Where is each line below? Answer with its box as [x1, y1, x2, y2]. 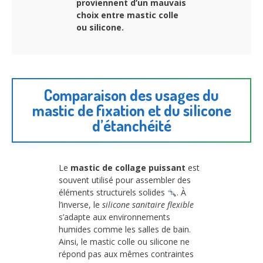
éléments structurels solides [59, 187, 167, 198]
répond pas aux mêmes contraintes [59, 248, 194, 260]
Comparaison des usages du [44, 85, 219, 105]
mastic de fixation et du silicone [32, 100, 231, 120]
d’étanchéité [92, 116, 171, 136]
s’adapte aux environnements [59, 211, 170, 223]
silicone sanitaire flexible [102, 199, 194, 211]
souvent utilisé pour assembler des [59, 174, 191, 186]
